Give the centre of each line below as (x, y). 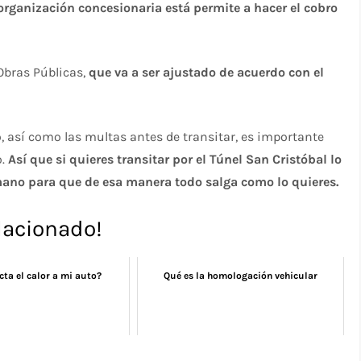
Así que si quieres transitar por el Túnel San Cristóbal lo (175, 159)
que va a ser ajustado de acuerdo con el (207, 72)
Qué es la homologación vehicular (241, 275)
